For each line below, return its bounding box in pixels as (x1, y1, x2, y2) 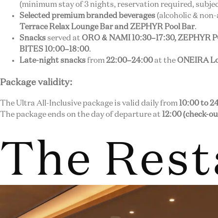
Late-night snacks (19, 57, 86, 65)
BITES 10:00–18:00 (19, 46, 89, 54)
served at (46, 35, 82, 43)
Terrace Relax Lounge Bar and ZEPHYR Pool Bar (19, 23, 195, 32)
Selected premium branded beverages (19, 12, 155, 20)
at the (153, 57, 177, 65)
